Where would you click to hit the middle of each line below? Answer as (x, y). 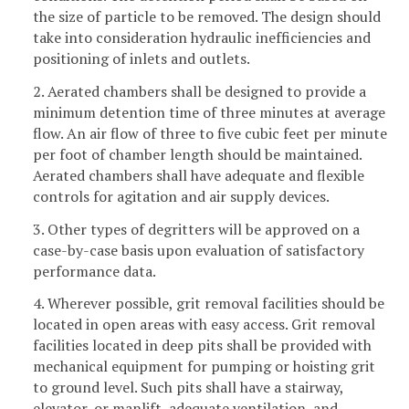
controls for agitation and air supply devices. (181, 196)
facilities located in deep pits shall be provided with (202, 346)
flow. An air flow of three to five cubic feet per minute (210, 133)
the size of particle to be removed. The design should (207, 16)
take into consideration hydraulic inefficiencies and (202, 37)
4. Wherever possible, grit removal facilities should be (209, 304)
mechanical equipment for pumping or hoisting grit (204, 367)
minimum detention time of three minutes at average (209, 112)
